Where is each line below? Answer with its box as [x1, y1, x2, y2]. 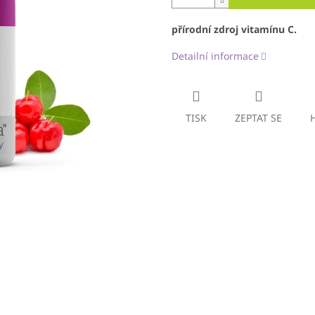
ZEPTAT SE [235, 111, 282, 125]
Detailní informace [172, 49, 259, 63]
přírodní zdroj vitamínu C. [172, 22, 297, 37]
